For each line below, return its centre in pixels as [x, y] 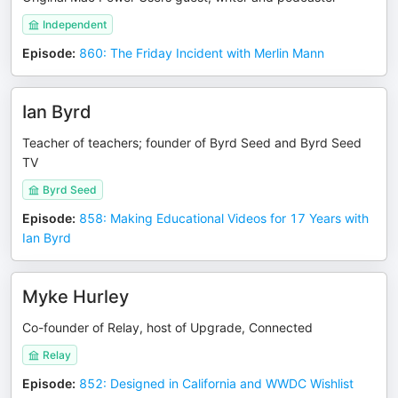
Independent [75, 24]
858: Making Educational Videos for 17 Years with [224, 218]
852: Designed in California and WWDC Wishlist [216, 383]
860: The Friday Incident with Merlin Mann [202, 53]
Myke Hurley [76, 297]
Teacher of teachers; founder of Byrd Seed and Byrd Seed [192, 143]
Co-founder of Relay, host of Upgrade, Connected [167, 327]
